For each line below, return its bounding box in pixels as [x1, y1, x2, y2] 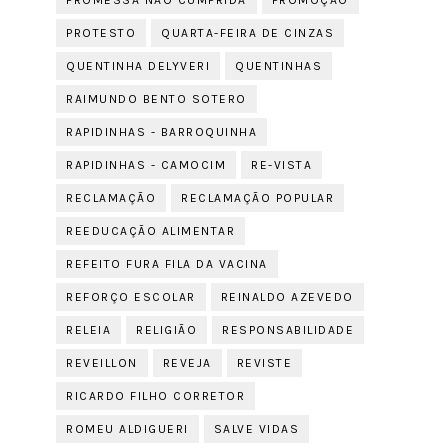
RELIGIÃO [136, 323, 198, 337]
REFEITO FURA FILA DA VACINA [66, 257, 268, 271]
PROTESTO [66, 26, 137, 40]
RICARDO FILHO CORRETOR [66, 389, 246, 403]
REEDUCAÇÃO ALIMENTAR [66, 224, 236, 238]
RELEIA [66, 323, 112, 337]
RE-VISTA [251, 158, 313, 172]
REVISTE [236, 356, 293, 370]
